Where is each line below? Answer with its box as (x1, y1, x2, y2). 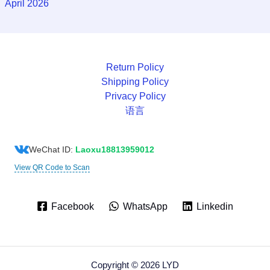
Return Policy (106, 62, 164, 73)
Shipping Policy (101, 77, 169, 87)
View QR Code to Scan (14, 163, 90, 172)
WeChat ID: (29, 145, 75, 155)
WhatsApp (123, 201, 168, 212)
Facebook (51, 201, 94, 212)
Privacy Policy (104, 91, 166, 102)
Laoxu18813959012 (75, 145, 154, 155)
